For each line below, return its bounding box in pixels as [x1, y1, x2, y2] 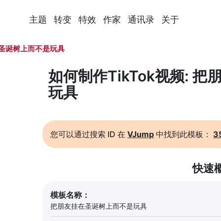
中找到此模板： [154, 129, 213, 139]
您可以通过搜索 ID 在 [50, 129, 127, 139]
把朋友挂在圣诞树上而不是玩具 [50, 202, 147, 210]
